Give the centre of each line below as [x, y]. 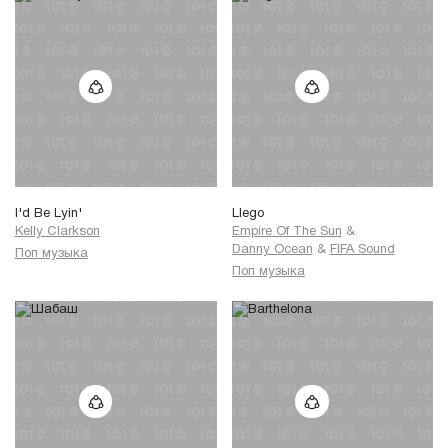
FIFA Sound [362, 250]
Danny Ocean [272, 250]
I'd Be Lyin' [48, 214]
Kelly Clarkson [57, 232]
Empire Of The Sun [286, 232]
